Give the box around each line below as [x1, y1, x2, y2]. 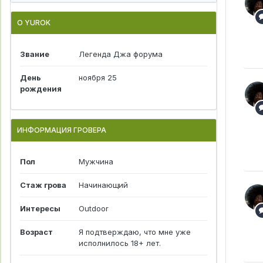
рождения [20, 84, 62, 94]
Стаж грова [20, 180, 66, 190]
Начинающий [79, 180, 128, 190]
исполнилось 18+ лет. [79, 238, 161, 248]
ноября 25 [79, 73, 117, 83]
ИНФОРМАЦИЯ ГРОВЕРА [17, 126, 106, 135]
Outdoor [79, 204, 109, 214]
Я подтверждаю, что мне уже [79, 227, 191, 237]
